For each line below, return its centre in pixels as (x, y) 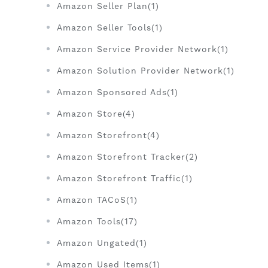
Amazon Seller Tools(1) (110, 28)
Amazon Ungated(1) (102, 243)
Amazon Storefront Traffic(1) (125, 179)
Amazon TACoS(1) (97, 200)
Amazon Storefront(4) (108, 135)
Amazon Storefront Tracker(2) (127, 157)
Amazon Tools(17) (97, 222)
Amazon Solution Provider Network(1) (146, 71)
